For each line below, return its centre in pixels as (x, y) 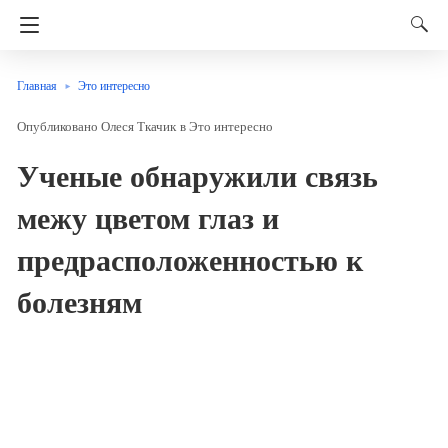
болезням (79, 302)
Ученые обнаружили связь (197, 176)
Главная (37, 86)
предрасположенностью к (190, 260)
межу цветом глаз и (148, 218)
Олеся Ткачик (138, 126)
